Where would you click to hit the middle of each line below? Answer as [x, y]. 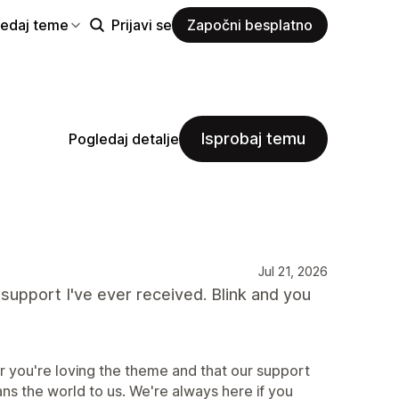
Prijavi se [142, 24]
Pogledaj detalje [124, 138]
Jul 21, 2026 [293, 271]
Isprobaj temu [253, 138]
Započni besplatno [250, 24]
